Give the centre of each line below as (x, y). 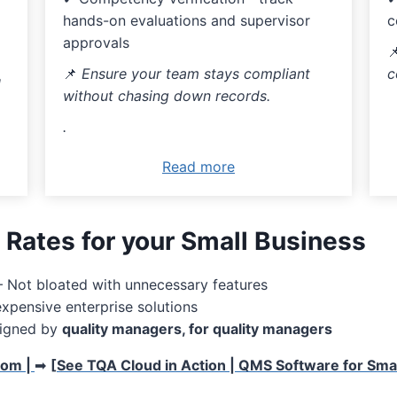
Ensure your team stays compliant (195, 74)
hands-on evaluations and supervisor (186, 21)
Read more (198, 167)
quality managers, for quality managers (197, 329)
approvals (96, 43)
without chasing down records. (166, 96)
